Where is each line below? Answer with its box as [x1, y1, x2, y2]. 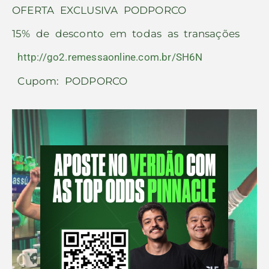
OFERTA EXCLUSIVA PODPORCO [12, 4, 187, 16]
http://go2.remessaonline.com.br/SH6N [17, 51, 203, 64]
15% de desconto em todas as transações [12, 27, 240, 40]
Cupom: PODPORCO [12, 74, 128, 87]
